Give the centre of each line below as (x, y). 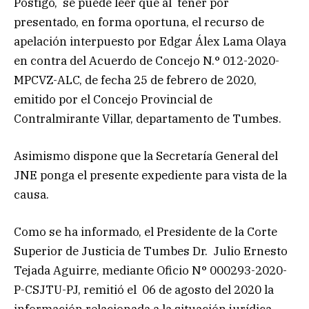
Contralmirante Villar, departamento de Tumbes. (148, 119)
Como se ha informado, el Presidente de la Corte (146, 232)
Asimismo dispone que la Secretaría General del (146, 156)
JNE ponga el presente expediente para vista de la (150, 176)
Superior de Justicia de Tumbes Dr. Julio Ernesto (151, 251)
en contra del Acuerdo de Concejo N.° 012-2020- (147, 61)
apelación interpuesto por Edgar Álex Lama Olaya (150, 42)
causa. (31, 195)
